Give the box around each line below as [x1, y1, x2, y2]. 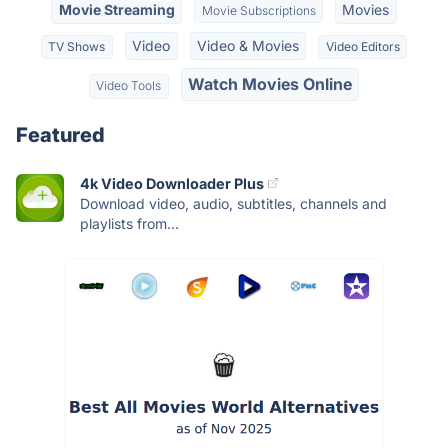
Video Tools [96, 78, 162, 94]
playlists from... [80, 214, 179, 232]
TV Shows [48, 38, 106, 54]
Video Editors [325, 38, 400, 54]
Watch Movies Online [187, 74, 352, 95]
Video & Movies [196, 36, 299, 54]
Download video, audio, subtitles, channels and [80, 194, 387, 212]
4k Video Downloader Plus [80, 174, 264, 192]
